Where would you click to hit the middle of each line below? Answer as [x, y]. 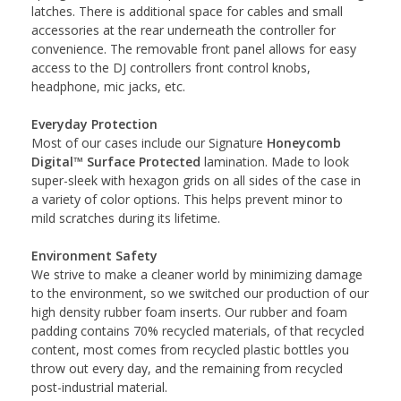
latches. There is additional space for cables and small [187, 11]
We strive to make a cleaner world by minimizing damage [197, 274]
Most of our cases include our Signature [149, 142]
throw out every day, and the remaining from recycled [187, 368]
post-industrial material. [99, 387]
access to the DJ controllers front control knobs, [171, 67]
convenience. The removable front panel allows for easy [194, 48]
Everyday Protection [94, 124]
